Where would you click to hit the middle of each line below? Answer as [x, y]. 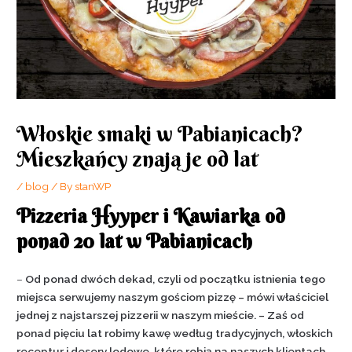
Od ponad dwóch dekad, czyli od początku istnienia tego [174, 279]
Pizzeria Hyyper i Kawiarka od [151, 217]
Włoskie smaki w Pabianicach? [160, 133]
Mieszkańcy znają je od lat [138, 158]
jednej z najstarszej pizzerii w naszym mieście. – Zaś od [161, 315]
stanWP [93, 186]
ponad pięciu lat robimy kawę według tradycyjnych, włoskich [175, 334]
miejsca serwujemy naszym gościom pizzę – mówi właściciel [173, 297]
